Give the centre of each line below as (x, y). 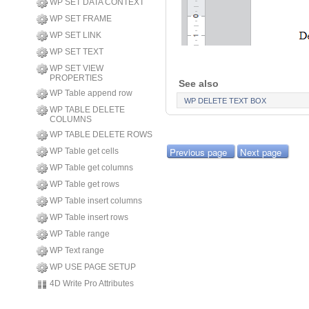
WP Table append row (91, 93)
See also (200, 83)
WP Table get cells (84, 151)
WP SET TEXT (77, 52)
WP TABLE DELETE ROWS (101, 134)
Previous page (198, 152)
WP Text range (77, 250)
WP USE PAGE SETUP (93, 267)
